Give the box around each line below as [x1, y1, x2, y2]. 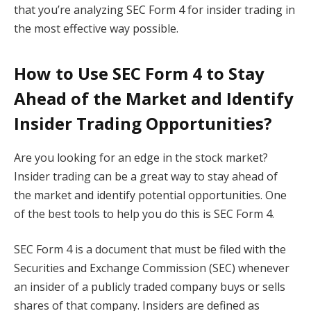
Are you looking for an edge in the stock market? [14, 149, 268, 165]
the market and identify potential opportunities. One [14, 187, 287, 203]
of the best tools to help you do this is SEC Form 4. [14, 205, 274, 221]
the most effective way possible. [14, 21, 178, 37]
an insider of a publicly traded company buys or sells [14, 279, 285, 295]
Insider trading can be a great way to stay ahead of [14, 168, 278, 184]
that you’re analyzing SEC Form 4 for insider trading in [14, 2, 295, 18]
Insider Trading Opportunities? [14, 111, 272, 135]
